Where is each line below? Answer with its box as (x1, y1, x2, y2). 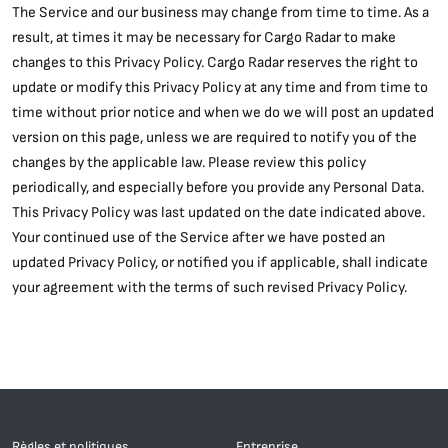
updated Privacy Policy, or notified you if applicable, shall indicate (12, 252, 428, 271)
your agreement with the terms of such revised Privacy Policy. (12, 277, 407, 296)
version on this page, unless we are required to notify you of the (12, 127, 417, 146)
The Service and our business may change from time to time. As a (12, 2, 429, 21)
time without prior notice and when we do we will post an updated (12, 102, 434, 121)
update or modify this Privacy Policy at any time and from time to (12, 77, 428, 96)
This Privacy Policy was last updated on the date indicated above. (12, 202, 425, 221)
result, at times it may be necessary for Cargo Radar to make (12, 27, 396, 46)
